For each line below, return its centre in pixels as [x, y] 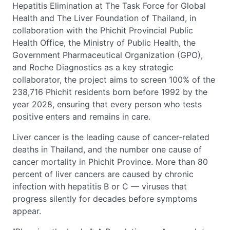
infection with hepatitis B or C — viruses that [100, 186]
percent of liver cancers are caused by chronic [103, 174]
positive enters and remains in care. [81, 116]
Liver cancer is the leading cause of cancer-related [111, 137]
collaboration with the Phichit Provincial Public [103, 30]
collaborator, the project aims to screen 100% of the [114, 79]
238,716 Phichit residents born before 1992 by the [110, 92]
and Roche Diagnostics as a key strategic [93, 67]
